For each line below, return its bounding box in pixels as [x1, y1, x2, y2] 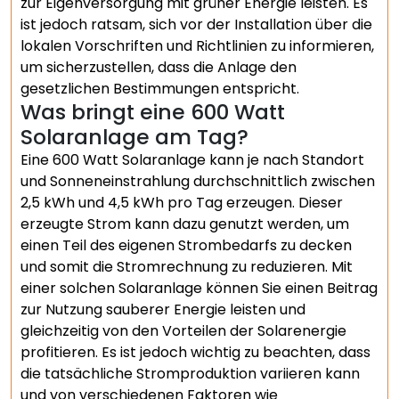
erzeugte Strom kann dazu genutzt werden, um [20, 214, 349, 234]
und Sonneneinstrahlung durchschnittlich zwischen [20, 171, 375, 191]
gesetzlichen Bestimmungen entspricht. [20, 78, 299, 99]
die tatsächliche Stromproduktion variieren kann [20, 363, 360, 384]
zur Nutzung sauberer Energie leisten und [20, 299, 305, 320]
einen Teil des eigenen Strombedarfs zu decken [20, 235, 352, 256]
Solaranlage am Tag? [20, 122, 248, 151]
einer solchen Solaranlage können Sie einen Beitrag [20, 278, 378, 298]
